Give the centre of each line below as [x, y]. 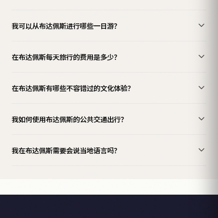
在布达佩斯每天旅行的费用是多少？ [66, 56]
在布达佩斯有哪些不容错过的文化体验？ [73, 88]
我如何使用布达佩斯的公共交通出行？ [70, 119]
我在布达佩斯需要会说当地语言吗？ [66, 150]
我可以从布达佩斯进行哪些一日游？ [66, 25]
